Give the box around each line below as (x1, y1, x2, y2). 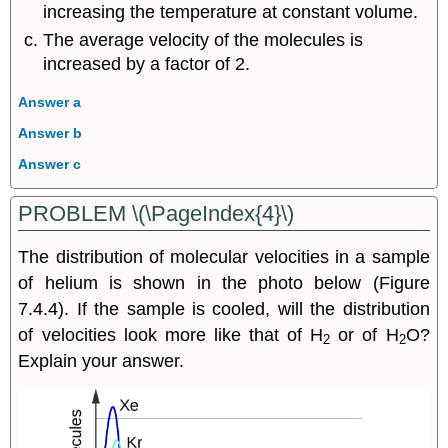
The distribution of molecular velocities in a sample (18, 246, 430, 267)
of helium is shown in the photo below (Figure (18, 272, 430, 293)
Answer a (18, 93, 82, 110)
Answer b (18, 124, 83, 141)
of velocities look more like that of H (18, 324, 324, 345)
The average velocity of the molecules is (43, 29, 364, 50)
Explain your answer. (18, 350, 185, 371)
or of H (330, 324, 399, 345)
